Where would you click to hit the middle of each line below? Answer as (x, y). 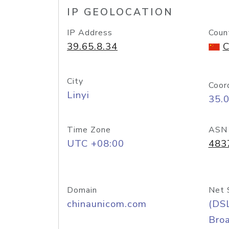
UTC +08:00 (96, 144)
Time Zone (89, 130)
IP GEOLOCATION (120, 12)
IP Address (90, 33)
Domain (82, 190)
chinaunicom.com (107, 204)
